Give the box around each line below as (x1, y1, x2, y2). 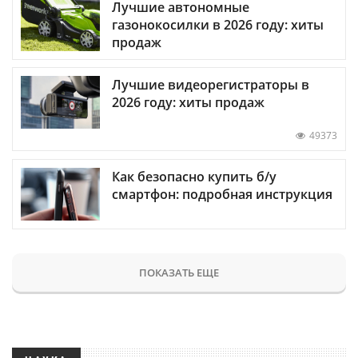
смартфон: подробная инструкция (112, 185, 332, 203)
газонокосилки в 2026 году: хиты (112, 16, 324, 34)
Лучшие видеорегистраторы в (112, 76, 309, 94)
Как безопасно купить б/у (112, 167, 276, 185)
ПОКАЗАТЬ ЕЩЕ (139, 265, 219, 280)
